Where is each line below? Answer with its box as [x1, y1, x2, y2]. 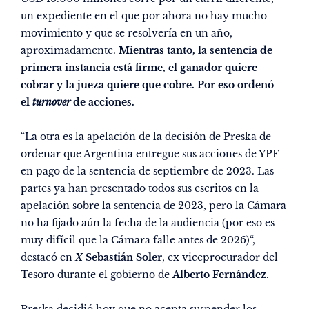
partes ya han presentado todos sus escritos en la [21, 182, 259, 195]
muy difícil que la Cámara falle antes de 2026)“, [21, 234, 255, 247]
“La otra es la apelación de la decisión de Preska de [21, 130, 271, 143]
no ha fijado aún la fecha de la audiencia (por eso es [21, 217, 275, 230]
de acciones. [70, 96, 134, 109]
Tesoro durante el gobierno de [21, 268, 172, 281]
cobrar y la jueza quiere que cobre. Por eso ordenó [21, 79, 274, 92]
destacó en [21, 251, 75, 264]
